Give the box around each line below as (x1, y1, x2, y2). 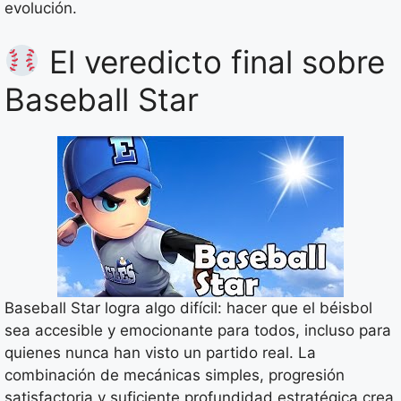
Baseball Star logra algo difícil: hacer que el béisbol (4, 298, 372, 317)
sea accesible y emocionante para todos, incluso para (4, 320, 391, 339)
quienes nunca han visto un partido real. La (4, 343, 316, 362)
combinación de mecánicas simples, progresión (4, 365, 345, 384)
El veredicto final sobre (39, 42, 385, 81)
